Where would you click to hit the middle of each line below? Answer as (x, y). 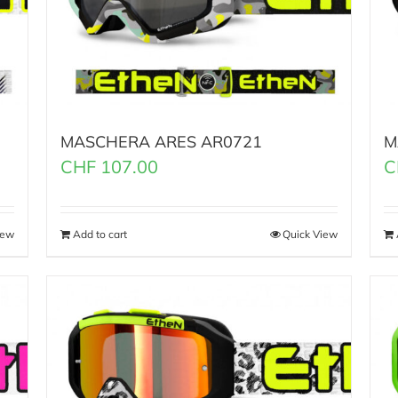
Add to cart (100, 235)
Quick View (310, 235)
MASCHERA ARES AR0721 (162, 142)
